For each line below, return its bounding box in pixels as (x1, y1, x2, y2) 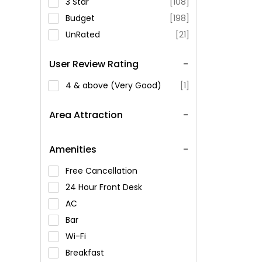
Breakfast (65, 247, 106, 258)
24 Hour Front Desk (65, 181, 144, 193)
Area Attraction (49, 108, 123, 122)
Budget (65, 12, 95, 24)
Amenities (49, 143, 96, 156)
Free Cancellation (65, 165, 140, 177)
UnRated (65, 29, 100, 40)
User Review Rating (49, 57, 139, 71)
